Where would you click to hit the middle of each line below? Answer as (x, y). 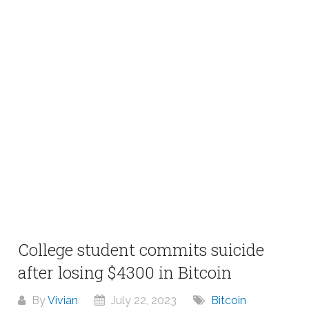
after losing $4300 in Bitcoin (125, 273)
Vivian (63, 301)
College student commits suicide (141, 250)
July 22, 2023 (143, 301)
